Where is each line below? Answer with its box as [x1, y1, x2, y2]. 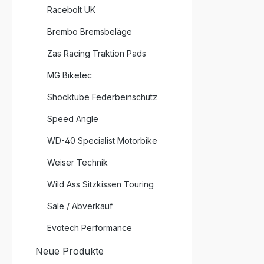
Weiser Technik [47, 157, 108, 167]
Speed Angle [47, 114, 98, 124]
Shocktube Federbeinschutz [47, 92, 157, 102]
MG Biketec [47, 70, 92, 80]
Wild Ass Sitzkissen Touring [47, 179, 154, 189]
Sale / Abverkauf [47, 201, 113, 211]
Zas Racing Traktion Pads [47, 48, 146, 58]
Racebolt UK [47, 5, 95, 15]
